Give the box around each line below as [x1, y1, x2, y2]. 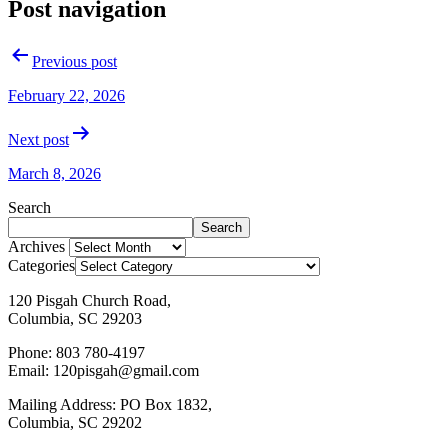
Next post [8, 130, 69, 148]
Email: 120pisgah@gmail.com [8, 361, 199, 379]
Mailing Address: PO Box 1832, [8, 395, 212, 413]
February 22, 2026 [8, 86, 125, 104]
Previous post [32, 52, 117, 70]
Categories [8, 256, 75, 274]
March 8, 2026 [8, 164, 101, 182]
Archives [8, 237, 65, 255]
